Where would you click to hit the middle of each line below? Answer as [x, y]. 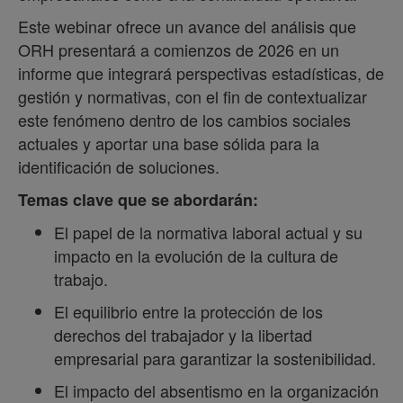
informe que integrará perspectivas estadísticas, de [201, 72]
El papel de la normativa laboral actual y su [208, 232]
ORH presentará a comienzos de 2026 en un [179, 49]
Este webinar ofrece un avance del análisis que [187, 26]
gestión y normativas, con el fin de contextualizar [193, 96]
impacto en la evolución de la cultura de [196, 255]
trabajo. [81, 278]
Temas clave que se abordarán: [138, 199]
